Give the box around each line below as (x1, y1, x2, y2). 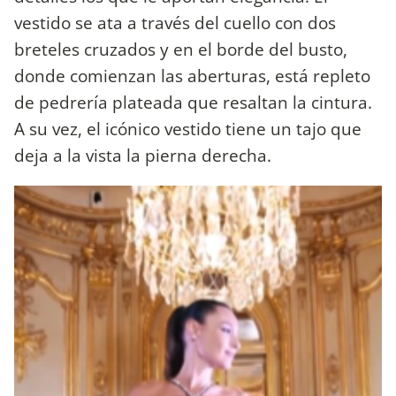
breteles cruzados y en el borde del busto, (14, 36, 347, 61)
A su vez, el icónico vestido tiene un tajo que (14, 116, 362, 141)
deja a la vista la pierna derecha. (14, 142, 276, 167)
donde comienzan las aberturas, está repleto (14, 63, 370, 88)
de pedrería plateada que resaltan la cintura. (14, 89, 372, 114)
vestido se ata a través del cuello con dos (14, 10, 336, 34)
